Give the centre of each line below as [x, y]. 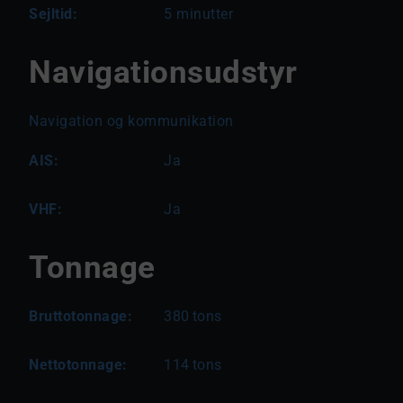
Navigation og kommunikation [131, 121]
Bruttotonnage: [81, 316]
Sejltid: [53, 14]
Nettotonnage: [78, 365]
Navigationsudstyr [163, 72]
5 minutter [198, 14]
